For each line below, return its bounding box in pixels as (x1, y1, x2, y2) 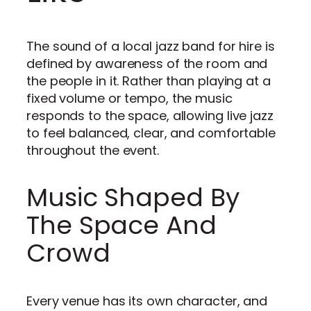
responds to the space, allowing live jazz (26, 106, 274, 124)
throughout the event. (26, 141, 159, 159)
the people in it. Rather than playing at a (26, 72, 271, 90)
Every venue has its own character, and (26, 292, 268, 310)
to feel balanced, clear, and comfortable (26, 124, 276, 142)
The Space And (26, 207, 217, 243)
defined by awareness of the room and (26, 54, 268, 72)
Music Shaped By (26, 179, 239, 215)
